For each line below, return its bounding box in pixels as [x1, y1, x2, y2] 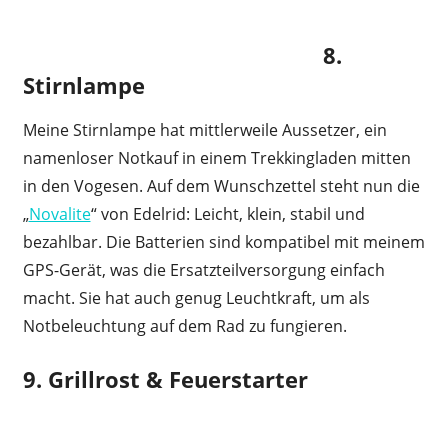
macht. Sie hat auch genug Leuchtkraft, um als [22, 287, 370, 310]
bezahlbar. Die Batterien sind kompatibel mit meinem [22, 231, 425, 254]
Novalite [28, 203, 91, 226]
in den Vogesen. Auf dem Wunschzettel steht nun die [22, 175, 420, 198]
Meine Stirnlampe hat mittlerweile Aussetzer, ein [22, 119, 387, 142]
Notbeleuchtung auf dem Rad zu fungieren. [22, 315, 347, 338]
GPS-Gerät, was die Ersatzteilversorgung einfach [22, 259, 385, 282]
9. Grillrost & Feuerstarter [22, 364, 308, 395]
